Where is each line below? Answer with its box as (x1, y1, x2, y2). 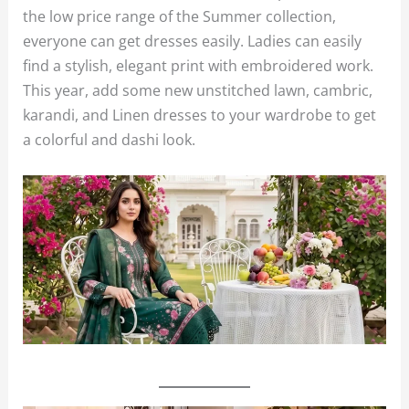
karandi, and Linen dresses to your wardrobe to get (23, 104, 377, 126)
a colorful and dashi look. (23, 129, 196, 151)
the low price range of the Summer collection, (23, 5, 337, 27)
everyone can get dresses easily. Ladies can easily (23, 30, 362, 52)
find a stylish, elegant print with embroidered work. (23, 55, 374, 77)
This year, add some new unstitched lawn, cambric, (23, 79, 373, 101)
